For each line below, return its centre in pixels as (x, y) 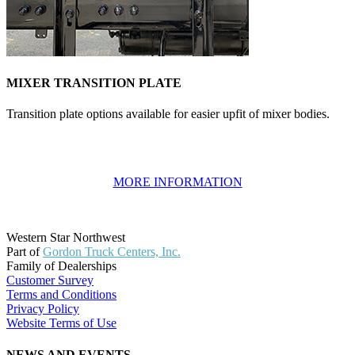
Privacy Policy (43, 309)
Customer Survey (50, 281)
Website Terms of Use (61, 323)
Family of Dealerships (61, 266)
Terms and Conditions (61, 295)
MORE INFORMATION (177, 182)
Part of (25, 252)
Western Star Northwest (66, 238)
